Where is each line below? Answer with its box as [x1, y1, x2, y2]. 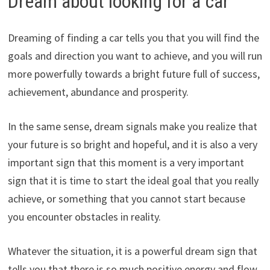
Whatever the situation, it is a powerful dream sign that [7, 243, 257, 258]
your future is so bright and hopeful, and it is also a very [7, 137, 257, 151]
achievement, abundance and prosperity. [7, 84, 189, 99]
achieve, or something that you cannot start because [7, 191, 245, 206]
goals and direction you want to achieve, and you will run [7, 48, 262, 63]
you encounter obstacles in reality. [7, 209, 161, 224]
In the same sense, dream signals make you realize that [7, 119, 257, 133]
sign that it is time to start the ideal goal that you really [7, 173, 259, 187]
